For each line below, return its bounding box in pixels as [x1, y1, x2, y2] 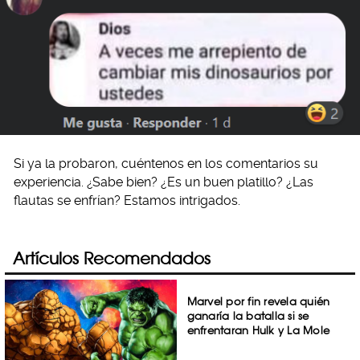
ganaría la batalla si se [186, 309, 309, 322]
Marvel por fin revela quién [186, 295, 330, 308]
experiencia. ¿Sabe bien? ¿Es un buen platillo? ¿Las [14, 174, 313, 190]
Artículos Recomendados [13, 248, 211, 268]
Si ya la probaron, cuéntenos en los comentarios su [14, 155, 318, 171]
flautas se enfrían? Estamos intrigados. [14, 192, 240, 208]
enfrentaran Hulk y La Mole [186, 324, 330, 337]
